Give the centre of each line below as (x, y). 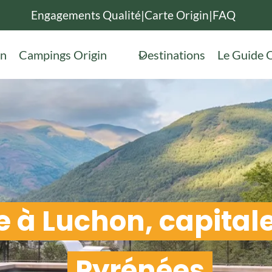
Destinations (172, 55)
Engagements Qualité (86, 15)
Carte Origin (176, 15)
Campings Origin (63, 55)
